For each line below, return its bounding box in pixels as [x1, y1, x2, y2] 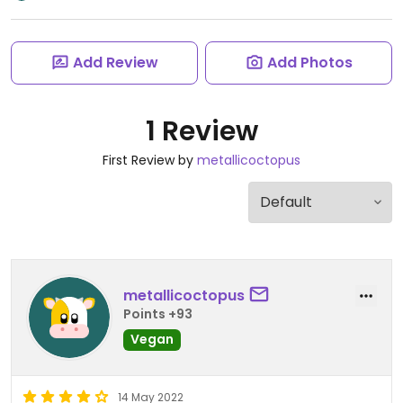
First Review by [103, 151, 197, 169]
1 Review [145, 112, 258, 150]
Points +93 [123, 304, 193, 323]
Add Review [72, 52, 158, 73]
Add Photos [266, 52, 353, 73]
